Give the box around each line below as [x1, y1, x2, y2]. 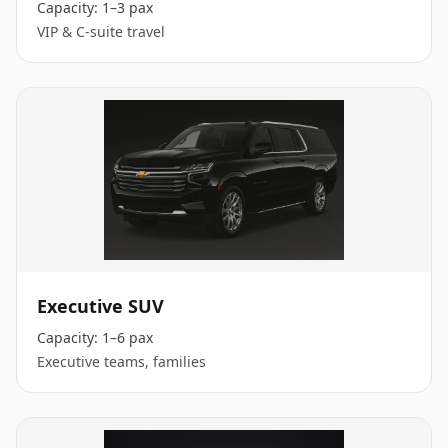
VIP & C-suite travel [37, 22, 165, 41]
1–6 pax [102, 328, 153, 347]
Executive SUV [37, 294, 164, 318]
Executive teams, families [37, 352, 206, 371]
